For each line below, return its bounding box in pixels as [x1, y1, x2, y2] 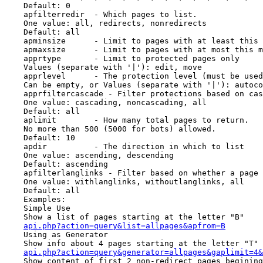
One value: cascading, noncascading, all [5, 98, 207, 107]
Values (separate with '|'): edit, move [5, 63, 202, 72]
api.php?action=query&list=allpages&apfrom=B [23, 221, 225, 230]
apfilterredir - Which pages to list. [5, 10, 197, 19]
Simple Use [5, 204, 70, 213]
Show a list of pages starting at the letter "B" [5, 213, 244, 221]
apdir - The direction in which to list [5, 142, 244, 151]
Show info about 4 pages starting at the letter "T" [5, 239, 258, 248]
